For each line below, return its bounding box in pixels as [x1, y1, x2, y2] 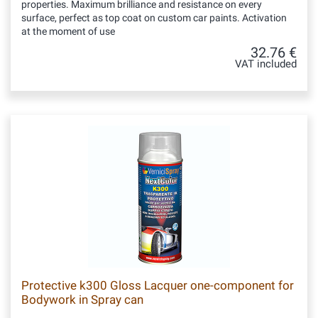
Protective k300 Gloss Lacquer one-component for [21, 278, 294, 292]
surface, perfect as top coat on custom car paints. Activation [21, 12, 287, 23]
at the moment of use [21, 26, 115, 37]
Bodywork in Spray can [21, 292, 143, 307]
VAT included [235, 58, 297, 70]
